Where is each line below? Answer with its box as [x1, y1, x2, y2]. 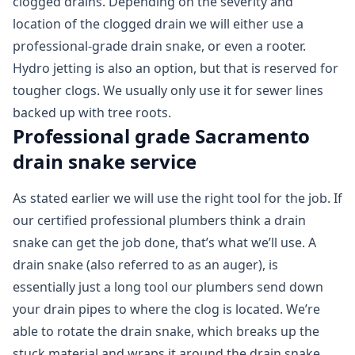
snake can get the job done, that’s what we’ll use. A [13, 234, 316, 252]
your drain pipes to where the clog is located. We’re [13, 300, 320, 319]
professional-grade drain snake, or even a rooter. [13, 37, 306, 55]
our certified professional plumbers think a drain [13, 212, 306, 230]
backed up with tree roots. [13, 104, 171, 122]
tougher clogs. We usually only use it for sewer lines [13, 82, 323, 100]
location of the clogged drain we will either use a [13, 15, 303, 33]
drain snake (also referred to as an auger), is [13, 256, 278, 274]
